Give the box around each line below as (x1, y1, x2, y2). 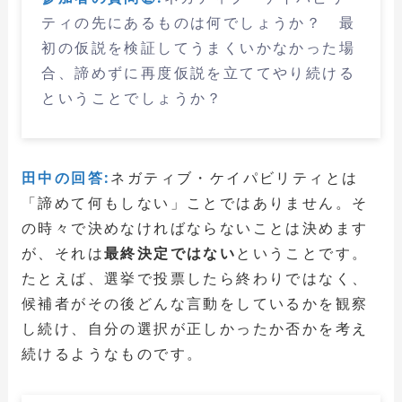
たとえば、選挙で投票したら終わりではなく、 (21, 267, 369, 288)
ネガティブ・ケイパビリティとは (110, 167, 359, 188)
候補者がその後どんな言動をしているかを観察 (21, 293, 369, 313)
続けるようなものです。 (21, 343, 204, 363)
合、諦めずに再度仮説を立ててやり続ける (41, 63, 356, 83)
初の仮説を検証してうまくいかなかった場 (41, 38, 356, 58)
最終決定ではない (103, 242, 237, 263)
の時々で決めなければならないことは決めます (21, 217, 369, 238)
